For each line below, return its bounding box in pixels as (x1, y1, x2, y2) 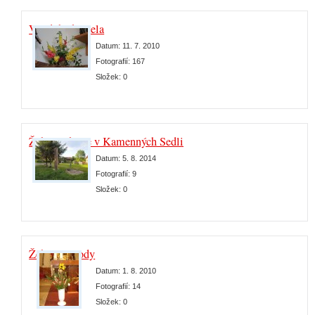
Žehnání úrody (29, 246, 96, 262)
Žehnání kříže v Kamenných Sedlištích (29, 134, 206, 149)
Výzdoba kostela (29, 21, 105, 37)
